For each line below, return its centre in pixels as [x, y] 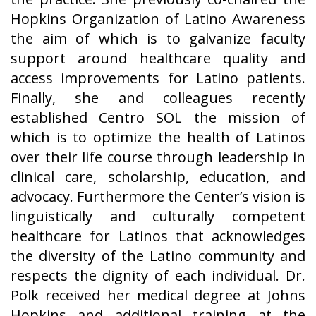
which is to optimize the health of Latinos [158, 138]
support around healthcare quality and [158, 59]
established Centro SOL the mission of [158, 118]
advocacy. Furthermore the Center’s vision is [158, 197]
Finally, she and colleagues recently [158, 98]
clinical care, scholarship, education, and [158, 177]
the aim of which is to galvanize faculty [158, 39]
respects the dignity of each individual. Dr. [158, 276]
